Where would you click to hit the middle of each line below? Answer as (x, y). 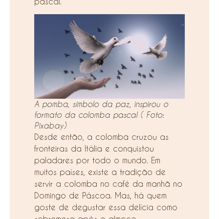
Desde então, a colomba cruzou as (101, 137)
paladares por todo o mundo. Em (97, 160)
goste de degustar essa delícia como (106, 207)
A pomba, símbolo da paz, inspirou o (101, 104)
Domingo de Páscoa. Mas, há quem (100, 196)
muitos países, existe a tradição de (100, 172)
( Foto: (152, 115)
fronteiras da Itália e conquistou (94, 149)
